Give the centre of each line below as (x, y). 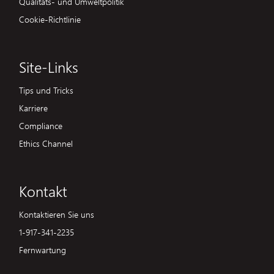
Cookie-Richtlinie (50, 19)
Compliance (41, 125)
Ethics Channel (46, 143)
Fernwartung (43, 249)
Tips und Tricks (46, 90)
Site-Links (49, 66)
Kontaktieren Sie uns (57, 214)
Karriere (33, 107)
